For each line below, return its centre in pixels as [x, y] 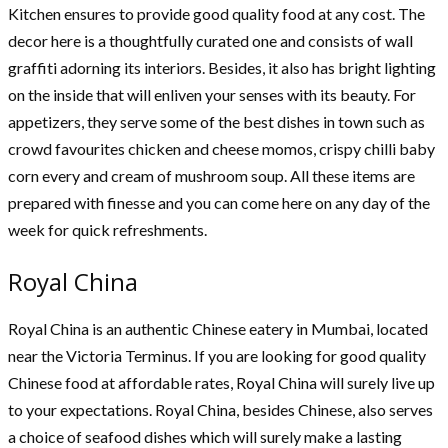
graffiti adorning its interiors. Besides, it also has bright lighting [222, 67]
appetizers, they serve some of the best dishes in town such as [216, 121]
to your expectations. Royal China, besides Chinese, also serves [220, 409]
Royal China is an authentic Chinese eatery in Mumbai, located [218, 328]
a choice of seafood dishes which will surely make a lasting [205, 436]
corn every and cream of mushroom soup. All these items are [211, 175]
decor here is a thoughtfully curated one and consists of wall [210, 40]
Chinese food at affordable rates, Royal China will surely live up [221, 382]
